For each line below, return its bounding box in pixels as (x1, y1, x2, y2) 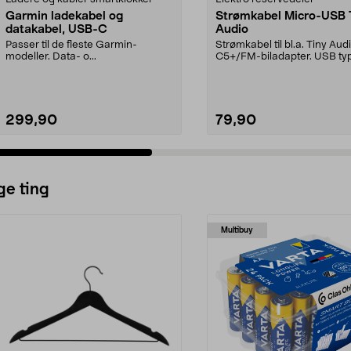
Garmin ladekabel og (5, 9, 123, 22)
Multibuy (221, 226, 253, 234)
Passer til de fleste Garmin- (5, 39, 137, 50)
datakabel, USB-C (5, 23, 107, 35)
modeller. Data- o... (5, 51, 96, 62)
